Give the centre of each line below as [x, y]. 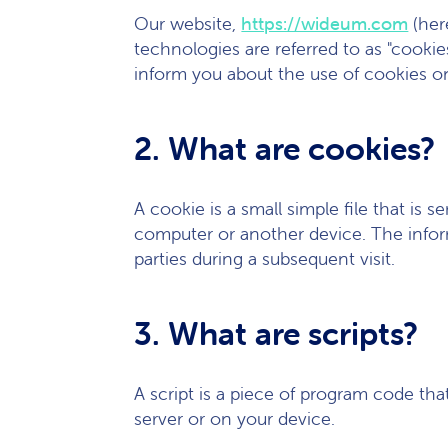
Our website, [188, 23]
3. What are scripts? [276, 333]
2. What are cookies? [285, 148]
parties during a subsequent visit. [265, 258]
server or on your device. [235, 418]
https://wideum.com [325, 23]
